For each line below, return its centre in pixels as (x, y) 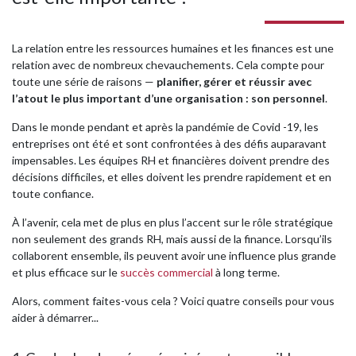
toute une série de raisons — (84, 81)
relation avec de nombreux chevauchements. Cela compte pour (168, 65)
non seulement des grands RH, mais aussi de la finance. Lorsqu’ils (172, 239)
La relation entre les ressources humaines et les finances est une (173, 48)
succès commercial (166, 272)
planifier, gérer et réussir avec (234, 81)
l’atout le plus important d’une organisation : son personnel (168, 98)
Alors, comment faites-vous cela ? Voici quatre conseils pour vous (173, 301)
